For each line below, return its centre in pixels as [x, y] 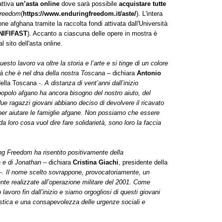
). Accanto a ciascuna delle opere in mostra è [92, 34]
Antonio [149, 73]
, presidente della [143, 163]
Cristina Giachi [96, 163]
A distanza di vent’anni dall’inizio [91, 83]
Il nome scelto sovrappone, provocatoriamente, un [78, 172]
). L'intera [149, 14]
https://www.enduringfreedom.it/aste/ [80, 14]
